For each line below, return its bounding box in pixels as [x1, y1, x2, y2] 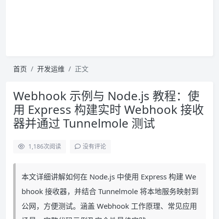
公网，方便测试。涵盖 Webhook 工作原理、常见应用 [22, 201, 197, 211]
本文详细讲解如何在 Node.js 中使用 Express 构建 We [22, 172, 196, 181]
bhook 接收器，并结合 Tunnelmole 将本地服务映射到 [22, 186, 198, 196]
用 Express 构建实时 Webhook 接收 [13, 101, 204, 117]
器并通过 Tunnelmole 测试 [13, 115, 155, 131]
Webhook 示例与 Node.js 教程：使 [13, 88, 199, 104]
